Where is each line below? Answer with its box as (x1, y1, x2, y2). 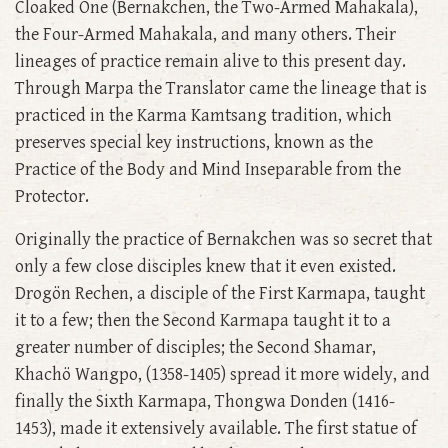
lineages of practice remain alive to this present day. (15, 51, 406, 73)
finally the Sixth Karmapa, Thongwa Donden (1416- (15, 391, 395, 413)
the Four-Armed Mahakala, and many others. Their (15, 24, 396, 46)
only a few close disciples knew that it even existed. (15, 256, 396, 278)
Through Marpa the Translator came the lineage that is (15, 78, 427, 100)
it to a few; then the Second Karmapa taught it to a (15, 310, 391, 332)
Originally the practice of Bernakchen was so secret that (15, 229, 432, 251)
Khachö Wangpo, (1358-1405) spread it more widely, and (15, 364, 430, 386)
